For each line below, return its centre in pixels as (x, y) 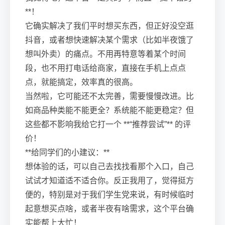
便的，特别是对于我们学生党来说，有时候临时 (109, 195)
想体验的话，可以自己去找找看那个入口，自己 (109, 166)
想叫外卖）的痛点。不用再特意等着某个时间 (105, 54)
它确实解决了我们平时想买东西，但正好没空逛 (109, 26)
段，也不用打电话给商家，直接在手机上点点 (105, 68)
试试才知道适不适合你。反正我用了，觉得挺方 (109, 181)
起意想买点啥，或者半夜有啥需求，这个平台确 (109, 209)
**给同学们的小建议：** (67, 152)
